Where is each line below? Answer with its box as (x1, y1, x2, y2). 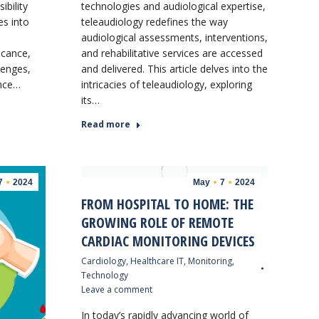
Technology (80, 268, 128, 281)
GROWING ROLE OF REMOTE (80, 212, 234, 232)
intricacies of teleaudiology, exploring (80, 77, 252, 91)
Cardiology (80, 254, 126, 267)
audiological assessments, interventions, (80, 30, 268, 44)
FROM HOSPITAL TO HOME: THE (80, 194, 253, 214)
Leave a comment (80, 283, 152, 296)
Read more (80, 117, 130, 130)
